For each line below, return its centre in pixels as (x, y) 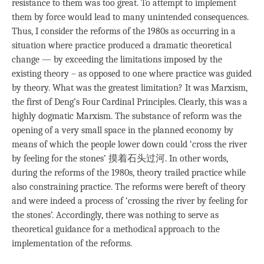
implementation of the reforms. (72, 243)
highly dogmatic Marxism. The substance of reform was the (127, 116)
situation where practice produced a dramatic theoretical (122, 45)
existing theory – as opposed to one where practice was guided (132, 73)
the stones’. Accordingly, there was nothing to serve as (115, 215)
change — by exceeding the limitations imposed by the (117, 59)
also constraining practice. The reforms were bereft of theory (129, 187)
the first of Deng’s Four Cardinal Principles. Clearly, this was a (130, 102)
